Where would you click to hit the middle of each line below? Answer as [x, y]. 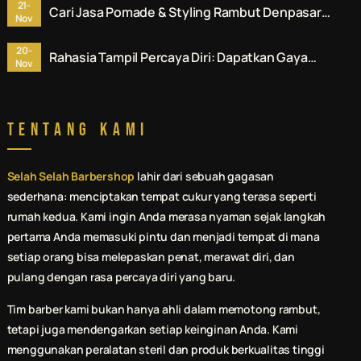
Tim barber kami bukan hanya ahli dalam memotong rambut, [164, 309]
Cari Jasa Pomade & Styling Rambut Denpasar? [189, 12]
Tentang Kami [78, 131]
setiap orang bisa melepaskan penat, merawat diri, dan [151, 257]
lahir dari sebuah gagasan [204, 176]
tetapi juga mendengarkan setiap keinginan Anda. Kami [153, 330]
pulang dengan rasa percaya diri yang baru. [121, 277]
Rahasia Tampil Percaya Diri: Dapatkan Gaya [178, 58]
